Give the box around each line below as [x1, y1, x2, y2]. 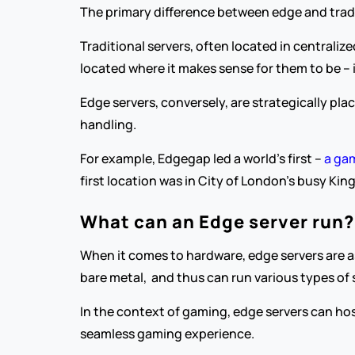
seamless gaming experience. [79, 325, 254, 342]
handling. [79, 116, 136, 133]
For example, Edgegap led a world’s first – [79, 150, 324, 167]
